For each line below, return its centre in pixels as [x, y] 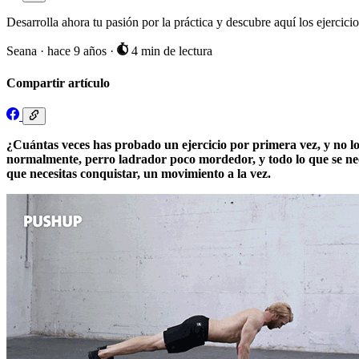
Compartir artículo [58, 83]
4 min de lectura [170, 51]
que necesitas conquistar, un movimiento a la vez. [139, 174]
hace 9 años [79, 51]
